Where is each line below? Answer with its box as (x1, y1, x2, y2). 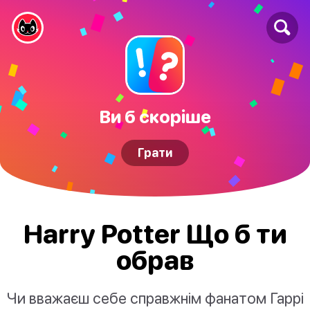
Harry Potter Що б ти (23, 218, 287, 250)
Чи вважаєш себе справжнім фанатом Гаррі (6, 289, 304, 308)
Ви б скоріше (99, 106, 211, 127)
